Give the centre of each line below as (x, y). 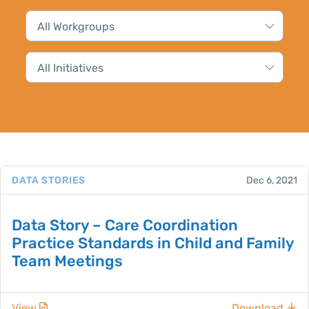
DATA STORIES (49, 180)
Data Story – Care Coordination (125, 225)
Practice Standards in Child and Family (153, 243)
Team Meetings (67, 261)
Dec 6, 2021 (272, 180)
